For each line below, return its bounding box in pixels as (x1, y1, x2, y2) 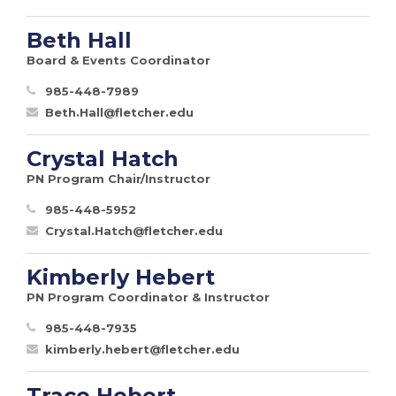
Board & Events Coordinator (27, 52, 210, 67)
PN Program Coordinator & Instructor (27, 289, 270, 304)
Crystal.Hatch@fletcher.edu (45, 223, 223, 238)
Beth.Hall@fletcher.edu (45, 104, 194, 119)
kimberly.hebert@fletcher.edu (45, 341, 240, 356)
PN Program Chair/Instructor (27, 171, 210, 186)
